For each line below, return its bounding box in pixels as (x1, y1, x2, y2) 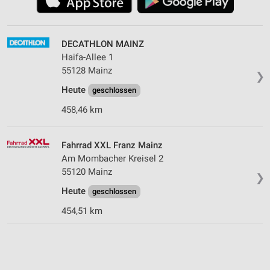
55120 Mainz (61, 166, 112, 177)
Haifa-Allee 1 (61, 51, 113, 63)
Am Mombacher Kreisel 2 (61, 152, 163, 164)
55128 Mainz (61, 64, 112, 76)
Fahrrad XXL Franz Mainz (61, 139, 163, 151)
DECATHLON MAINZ (61, 38, 144, 49)
